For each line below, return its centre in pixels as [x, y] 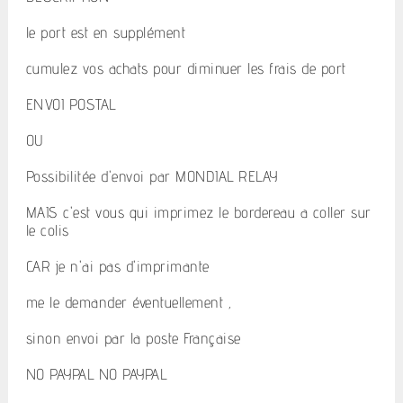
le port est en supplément [106, 32]
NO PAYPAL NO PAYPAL [96, 374]
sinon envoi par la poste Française [133, 338]
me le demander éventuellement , [129, 302]
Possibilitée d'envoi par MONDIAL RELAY [152, 176]
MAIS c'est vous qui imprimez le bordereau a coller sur [198, 212]
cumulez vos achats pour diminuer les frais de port [186, 68]
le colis [47, 230]
